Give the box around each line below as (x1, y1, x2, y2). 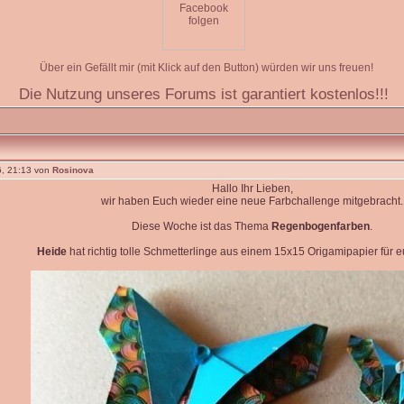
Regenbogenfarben (271, 220, 370, 233)
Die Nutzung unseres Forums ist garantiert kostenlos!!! (19, 85, 389, 103)
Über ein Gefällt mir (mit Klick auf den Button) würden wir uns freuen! (39, 61, 373, 74)
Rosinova (51, 165, 94, 175)
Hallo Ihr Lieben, (211, 182, 293, 195)
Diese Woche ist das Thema (132, 220, 271, 233)
